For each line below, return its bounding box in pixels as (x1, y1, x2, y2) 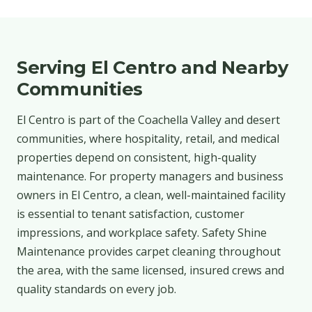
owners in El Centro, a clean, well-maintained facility (17, 187, 286, 203)
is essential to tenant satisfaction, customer (17, 205, 244, 221)
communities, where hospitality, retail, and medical (17, 130, 279, 146)
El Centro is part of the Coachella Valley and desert (17, 111, 280, 127)
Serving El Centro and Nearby (17, 56, 288, 78)
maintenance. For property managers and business (17, 168, 283, 184)
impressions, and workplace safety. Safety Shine (17, 224, 267, 240)
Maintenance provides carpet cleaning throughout (17, 243, 281, 259)
